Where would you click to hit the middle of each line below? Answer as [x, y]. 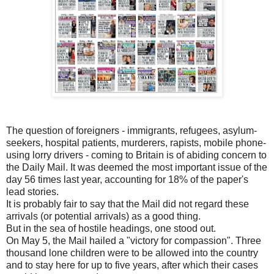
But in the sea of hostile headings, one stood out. [111, 229]
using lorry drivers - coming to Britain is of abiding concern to [136, 155]
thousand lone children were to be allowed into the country [132, 253]
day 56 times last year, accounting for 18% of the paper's [127, 180]
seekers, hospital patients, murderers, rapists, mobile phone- [136, 143]
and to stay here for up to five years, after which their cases [132, 265]
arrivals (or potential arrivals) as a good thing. [103, 217]
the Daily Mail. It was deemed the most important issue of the [137, 168]
